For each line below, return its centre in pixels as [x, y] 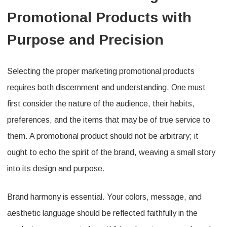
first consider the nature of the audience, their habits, [101, 104]
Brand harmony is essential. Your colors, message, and [104, 197]
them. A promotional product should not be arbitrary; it [103, 136]
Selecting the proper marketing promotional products [101, 71]
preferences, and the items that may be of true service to [109, 120]
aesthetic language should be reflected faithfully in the [102, 213]
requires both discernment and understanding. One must [106, 88]
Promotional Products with [99, 18]
